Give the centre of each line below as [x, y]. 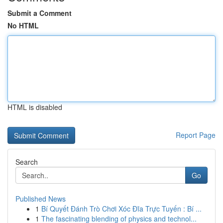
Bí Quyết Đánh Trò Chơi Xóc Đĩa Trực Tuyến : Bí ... [121, 209]
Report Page [196, 135]
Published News [41, 199]
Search [27, 162]
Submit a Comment [40, 13]
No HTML [23, 25]
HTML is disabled [35, 107]
